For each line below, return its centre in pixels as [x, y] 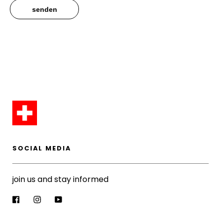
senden [44, 9]
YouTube [78, 199]
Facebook [39, 199]
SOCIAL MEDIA [42, 148]
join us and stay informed [60, 179]
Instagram [61, 199]
